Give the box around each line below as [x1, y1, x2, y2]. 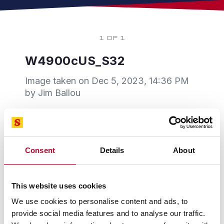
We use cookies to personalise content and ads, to [11, 197, 188, 205]
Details [99, 145, 124, 154]
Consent [25, 145, 55, 154]
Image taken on [25, 75, 91, 86]
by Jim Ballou [25, 87, 80, 98]
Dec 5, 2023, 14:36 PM [91, 75, 189, 86]
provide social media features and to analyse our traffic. [11, 209, 205, 217]
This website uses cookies [11, 181, 106, 190]
